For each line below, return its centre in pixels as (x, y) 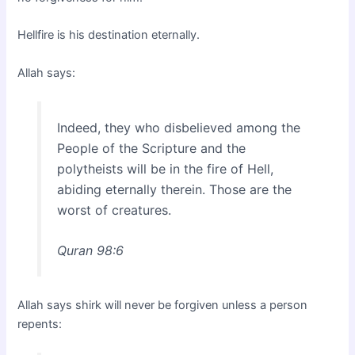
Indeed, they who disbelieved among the (178, 127)
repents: (40, 324)
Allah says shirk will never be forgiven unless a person (163, 305)
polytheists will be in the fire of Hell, (165, 168)
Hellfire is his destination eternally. (109, 35)
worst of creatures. (114, 210)
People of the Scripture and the (151, 148)
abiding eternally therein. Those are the (174, 189)
